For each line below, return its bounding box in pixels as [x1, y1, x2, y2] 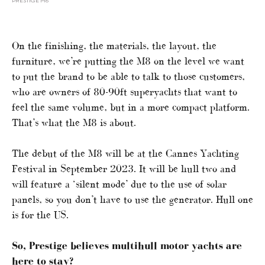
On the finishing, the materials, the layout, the [12, 40, 216, 52]
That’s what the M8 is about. [12, 117, 136, 129]
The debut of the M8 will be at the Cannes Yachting [12, 147, 239, 160]
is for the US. [12, 209, 69, 221]
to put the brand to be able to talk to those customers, [12, 70, 245, 83]
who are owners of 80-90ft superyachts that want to [12, 86, 237, 98]
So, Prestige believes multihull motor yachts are [12, 240, 242, 252]
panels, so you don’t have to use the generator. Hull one [12, 193, 253, 206]
